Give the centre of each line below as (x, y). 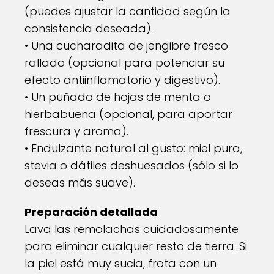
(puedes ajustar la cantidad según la (128, 11)
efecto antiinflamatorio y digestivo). (122, 80)
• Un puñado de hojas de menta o (118, 97)
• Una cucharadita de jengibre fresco (126, 46)
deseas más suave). (80, 183)
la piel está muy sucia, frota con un (120, 263)
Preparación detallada (91, 212)
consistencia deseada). (89, 28)
